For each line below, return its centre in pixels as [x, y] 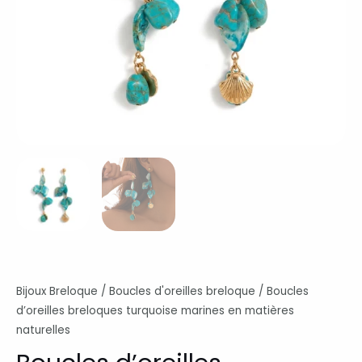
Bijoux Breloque [57, 292]
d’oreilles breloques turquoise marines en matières [155, 311]
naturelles [43, 330]
